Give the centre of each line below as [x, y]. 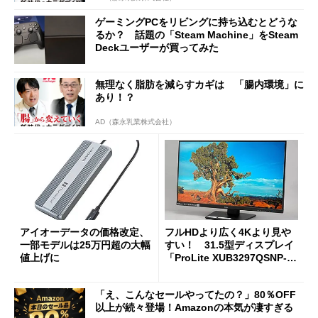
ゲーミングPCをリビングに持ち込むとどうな [196, 22]
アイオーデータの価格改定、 [84, 232]
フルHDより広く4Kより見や [228, 232]
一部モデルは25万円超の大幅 [85, 245]
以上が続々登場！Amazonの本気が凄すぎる [194, 307]
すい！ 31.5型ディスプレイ [229, 245]
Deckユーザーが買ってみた [157, 48]
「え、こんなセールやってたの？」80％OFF [196, 294]
